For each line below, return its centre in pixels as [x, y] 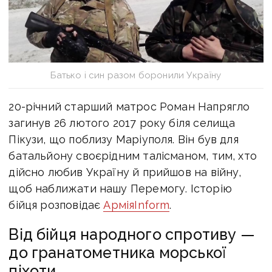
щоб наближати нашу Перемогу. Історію [120, 189]
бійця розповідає [56, 205]
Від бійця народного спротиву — [132, 235]
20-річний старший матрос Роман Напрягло [129, 107]
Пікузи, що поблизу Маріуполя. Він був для [124, 140]
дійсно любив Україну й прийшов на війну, [125, 172]
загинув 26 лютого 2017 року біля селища [122, 123]
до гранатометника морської [117, 253]
